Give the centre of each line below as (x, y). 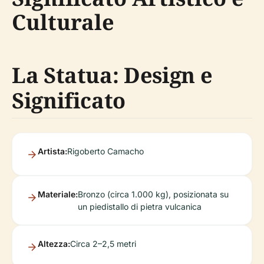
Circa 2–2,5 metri (103, 244)
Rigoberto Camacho (105, 151)
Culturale (63, 22)
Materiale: (58, 194)
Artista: (52, 151)
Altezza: (54, 244)
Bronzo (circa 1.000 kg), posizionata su (153, 194)
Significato (69, 100)
